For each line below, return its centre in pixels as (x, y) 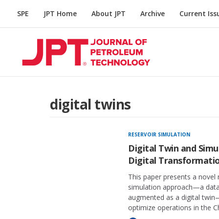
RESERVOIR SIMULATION (159, 134)
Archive (153, 13)
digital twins (90, 104)
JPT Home (60, 13)
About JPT (109, 13)
